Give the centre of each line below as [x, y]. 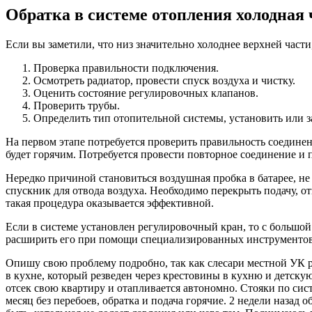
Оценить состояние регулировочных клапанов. [146, 93]
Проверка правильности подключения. [126, 68]
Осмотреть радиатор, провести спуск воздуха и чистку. [164, 80]
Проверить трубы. [77, 105]
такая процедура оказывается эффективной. [110, 203]
